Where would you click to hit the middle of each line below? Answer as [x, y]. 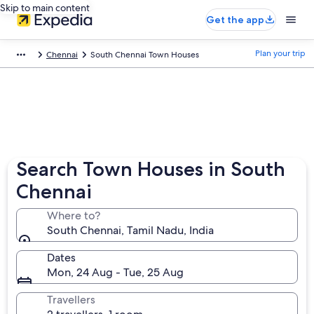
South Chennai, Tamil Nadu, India [131, 230]
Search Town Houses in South [151, 169]
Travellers [71, 300]
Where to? [74, 216]
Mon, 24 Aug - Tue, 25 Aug [116, 272]
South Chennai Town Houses [145, 55]
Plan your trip [280, 53]
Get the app [235, 20]
